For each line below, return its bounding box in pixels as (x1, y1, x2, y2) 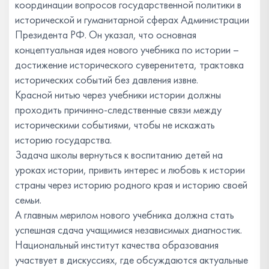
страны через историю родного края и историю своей (15, 177, 247, 192)
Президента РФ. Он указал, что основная (15, 27, 196, 41)
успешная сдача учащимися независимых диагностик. (15, 222, 242, 237)
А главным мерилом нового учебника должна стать (15, 207, 234, 222)
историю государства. (15, 132, 112, 147)
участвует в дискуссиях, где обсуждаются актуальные (15, 252, 248, 267)
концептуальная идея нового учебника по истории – (15, 42, 239, 56)
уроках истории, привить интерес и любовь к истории (15, 162, 245, 177)
